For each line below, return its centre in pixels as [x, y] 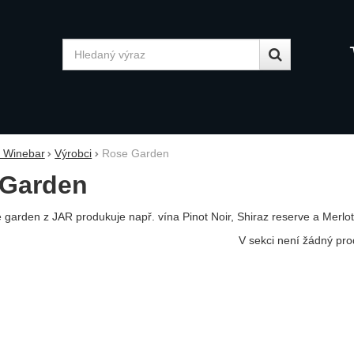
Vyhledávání [119, 53]
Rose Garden [135, 153]
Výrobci [73, 153]
